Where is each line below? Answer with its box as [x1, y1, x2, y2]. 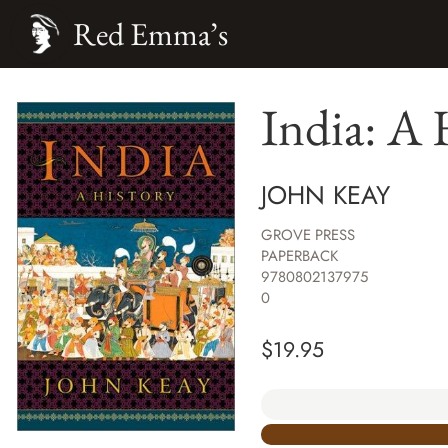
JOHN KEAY [260, 176, 390, 214]
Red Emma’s [72, 13, 228, 54]
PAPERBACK [260, 245, 338, 268]
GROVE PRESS [260, 224, 355, 247]
